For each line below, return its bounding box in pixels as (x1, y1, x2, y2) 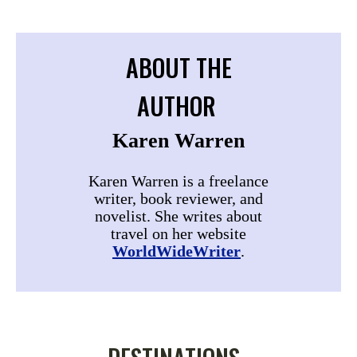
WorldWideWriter (112, 241, 241, 260)
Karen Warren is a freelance (88, 171, 269, 190)
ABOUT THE (125, 49, 232, 85)
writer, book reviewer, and (94, 189, 263, 207)
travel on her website (111, 224, 246, 242)
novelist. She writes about (95, 206, 262, 225)
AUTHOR (137, 87, 216, 124)
